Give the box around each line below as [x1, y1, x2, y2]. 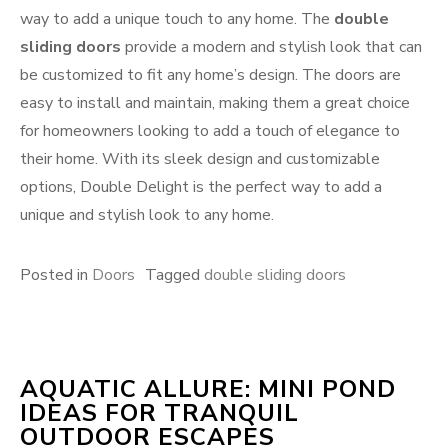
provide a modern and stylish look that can [121, 36, 422, 59]
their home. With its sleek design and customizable [20, 148, 380, 171]
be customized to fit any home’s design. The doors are [20, 64, 401, 87]
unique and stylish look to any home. [20, 204, 274, 227]
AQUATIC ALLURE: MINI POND [20, 373, 396, 406]
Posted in [20, 264, 92, 287]
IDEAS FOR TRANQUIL [20, 397, 299, 430]
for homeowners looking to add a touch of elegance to [20, 120, 400, 143]
